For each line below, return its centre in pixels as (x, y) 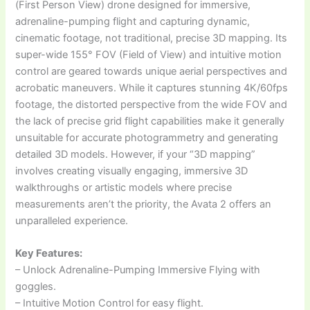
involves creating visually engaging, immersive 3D (132, 171)
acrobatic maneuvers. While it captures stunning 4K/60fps (152, 88)
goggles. (36, 287)
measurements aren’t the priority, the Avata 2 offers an (144, 204)
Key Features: (49, 254)
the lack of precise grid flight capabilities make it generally (150, 121)
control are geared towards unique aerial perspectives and (152, 72)
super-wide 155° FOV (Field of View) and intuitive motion (149, 55)
